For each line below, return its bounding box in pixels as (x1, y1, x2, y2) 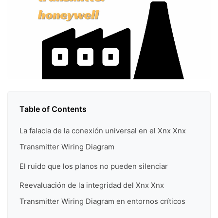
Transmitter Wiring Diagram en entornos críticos (19, 197, 185, 206)
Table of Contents (19, 104, 87, 114)
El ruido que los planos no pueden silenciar (19, 161, 168, 171)
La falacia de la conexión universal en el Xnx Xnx (19, 126, 186, 136)
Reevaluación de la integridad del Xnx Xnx (19, 181, 164, 190)
